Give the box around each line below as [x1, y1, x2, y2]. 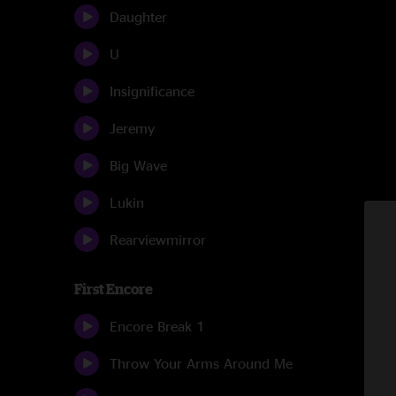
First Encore [74, 281, 153, 297]
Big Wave [110, 157, 167, 173]
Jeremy [110, 120, 155, 136]
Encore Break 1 [110, 318, 205, 334]
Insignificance [110, 83, 194, 99]
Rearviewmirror [110, 232, 206, 247]
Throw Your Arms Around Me [110, 355, 293, 371]
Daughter [110, 9, 167, 25]
